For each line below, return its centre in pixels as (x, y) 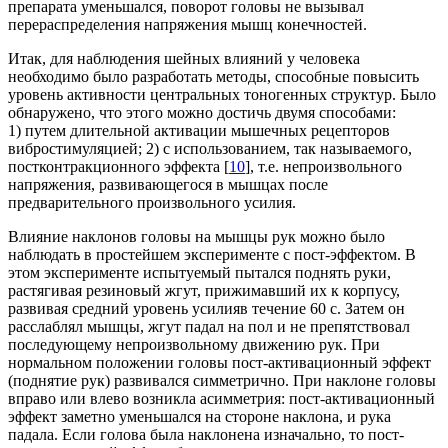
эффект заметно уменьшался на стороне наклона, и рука (199, 417)
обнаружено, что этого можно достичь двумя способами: (202, 113)
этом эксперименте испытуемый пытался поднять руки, (199, 273)
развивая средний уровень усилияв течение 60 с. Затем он (206, 309)
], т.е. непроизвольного (323, 167)
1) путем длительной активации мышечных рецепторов (199, 131)
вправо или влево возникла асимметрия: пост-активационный (221, 399)
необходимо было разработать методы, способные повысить (213, 77)
